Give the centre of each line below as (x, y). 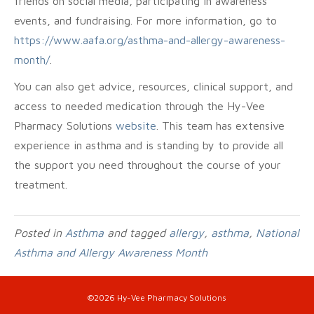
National (278, 233)
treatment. (41, 184)
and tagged (136, 233)
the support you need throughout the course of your (148, 165)
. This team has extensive (220, 125)
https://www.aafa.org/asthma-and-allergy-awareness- (150, 40)
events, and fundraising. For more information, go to (145, 20)
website (136, 125)
